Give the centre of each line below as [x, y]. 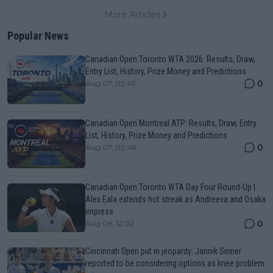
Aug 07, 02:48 [111, 147]
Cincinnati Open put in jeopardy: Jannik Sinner [163, 251]
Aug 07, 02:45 [110, 83]
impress [99, 211]
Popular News [38, 35]
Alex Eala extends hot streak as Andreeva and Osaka [175, 199]
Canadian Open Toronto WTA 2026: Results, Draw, [170, 59]
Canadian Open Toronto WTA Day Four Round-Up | [170, 187]
